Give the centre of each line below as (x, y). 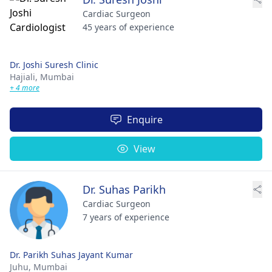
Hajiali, (25, 76)
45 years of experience (128, 27)
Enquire (144, 119)
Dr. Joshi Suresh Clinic (54, 64)
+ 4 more (25, 87)
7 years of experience (126, 217)
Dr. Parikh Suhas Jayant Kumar (71, 254)
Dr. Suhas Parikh (124, 189)
